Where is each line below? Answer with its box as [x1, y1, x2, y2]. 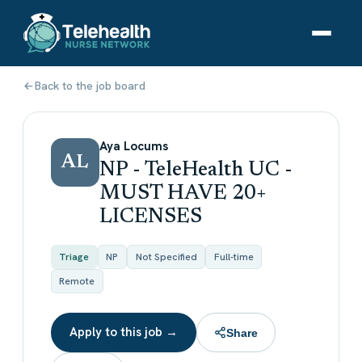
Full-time [213, 250, 254, 264]
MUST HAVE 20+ [99, 183, 267, 204]
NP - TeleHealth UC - [99, 159, 293, 181]
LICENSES [99, 206, 202, 228]
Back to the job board [35, 78, 145, 93]
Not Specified [135, 250, 197, 264]
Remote [59, 275, 95, 288]
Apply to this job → [69, 324, 178, 341]
